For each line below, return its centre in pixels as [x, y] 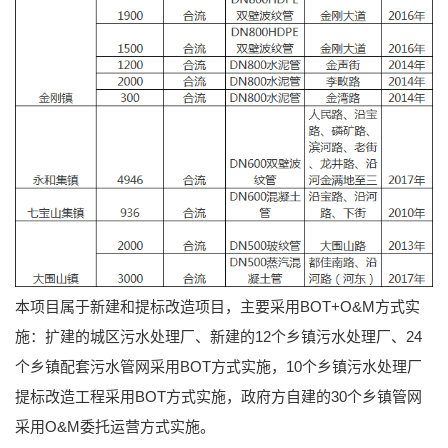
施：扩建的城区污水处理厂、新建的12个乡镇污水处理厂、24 [218, 337]
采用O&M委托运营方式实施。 [115, 427]
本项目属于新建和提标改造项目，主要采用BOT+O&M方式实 [217, 307]
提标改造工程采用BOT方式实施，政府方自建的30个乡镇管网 [218, 397]
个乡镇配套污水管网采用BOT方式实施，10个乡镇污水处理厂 [218, 367]
